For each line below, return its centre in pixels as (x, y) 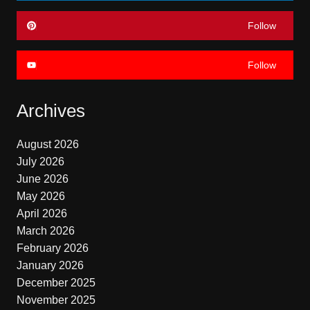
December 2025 (56, 282)
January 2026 (50, 265)
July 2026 (40, 161)
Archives (51, 110)
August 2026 (47, 144)
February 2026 (52, 248)
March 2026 (45, 230)
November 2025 (56, 300)
